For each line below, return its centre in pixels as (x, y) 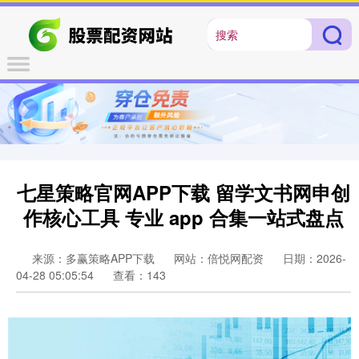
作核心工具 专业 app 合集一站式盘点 (184, 217)
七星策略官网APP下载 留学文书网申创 (184, 192)
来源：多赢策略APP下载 (95, 258)
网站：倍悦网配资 (219, 258)
